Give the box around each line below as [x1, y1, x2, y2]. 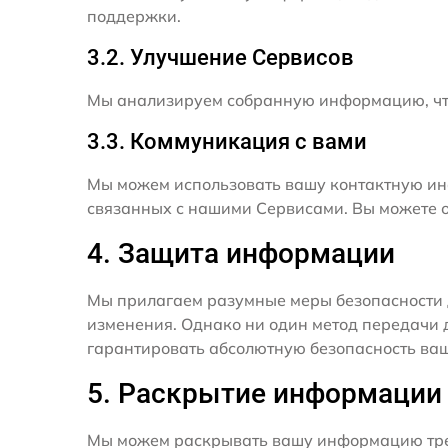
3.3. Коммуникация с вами [87, 129, 367, 154]
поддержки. [87, 6, 181, 26]
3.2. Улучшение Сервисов [87, 45, 354, 70]
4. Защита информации [87, 237, 395, 270]
